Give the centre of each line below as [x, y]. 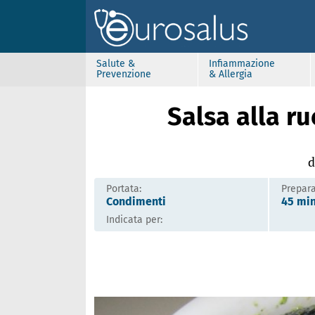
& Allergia [231, 74]
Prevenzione [124, 74]
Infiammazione [242, 64]
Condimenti [136, 201]
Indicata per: [134, 220]
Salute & [116, 64]
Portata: [124, 189]
